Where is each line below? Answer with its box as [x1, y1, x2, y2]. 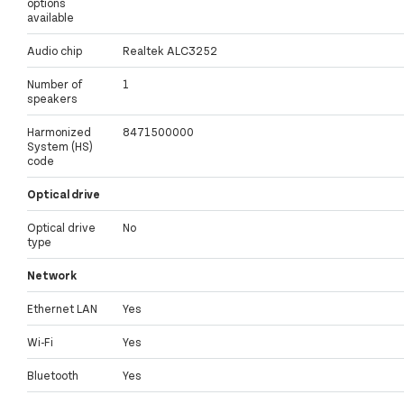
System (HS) [27, 139, 93, 154]
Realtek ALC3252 [123, 43, 217, 59]
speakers [27, 91, 78, 106]
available [27, 10, 74, 25]
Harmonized [27, 124, 91, 140]
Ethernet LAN [27, 301, 97, 317]
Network [27, 268, 77, 283]
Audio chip [27, 43, 82, 59]
